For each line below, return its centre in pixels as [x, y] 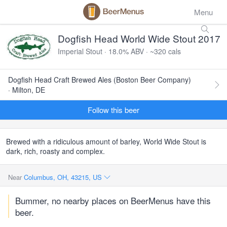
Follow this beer [113, 110]
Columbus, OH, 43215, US [64, 177]
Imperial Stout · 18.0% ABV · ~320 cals [119, 51]
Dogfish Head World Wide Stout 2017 [139, 38]
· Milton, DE [27, 90]
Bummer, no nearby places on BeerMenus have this [113, 200]
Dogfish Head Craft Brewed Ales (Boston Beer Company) [100, 80]
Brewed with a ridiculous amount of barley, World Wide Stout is [106, 141]
